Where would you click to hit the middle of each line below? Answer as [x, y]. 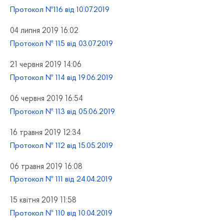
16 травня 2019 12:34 [45, 133]
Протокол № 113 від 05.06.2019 [62, 112]
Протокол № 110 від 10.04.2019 [61, 214]
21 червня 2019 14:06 [46, 65]
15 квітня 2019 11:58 [43, 201]
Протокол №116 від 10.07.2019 [60, 10]
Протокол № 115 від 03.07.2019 [61, 44]
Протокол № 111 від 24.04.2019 [61, 180]
